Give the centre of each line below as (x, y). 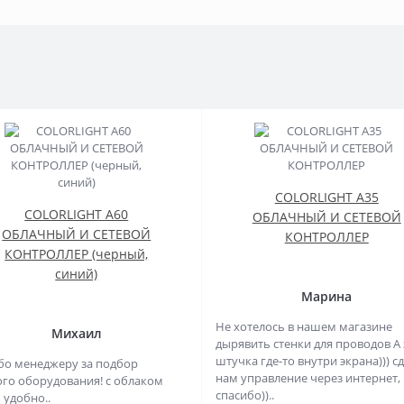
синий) (77, 274)
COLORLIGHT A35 (326, 197)
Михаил (76, 333)
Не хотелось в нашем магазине (304, 326)
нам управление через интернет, (308, 378)
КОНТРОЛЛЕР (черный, (77, 254)
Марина (327, 296)
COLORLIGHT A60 (77, 214)
